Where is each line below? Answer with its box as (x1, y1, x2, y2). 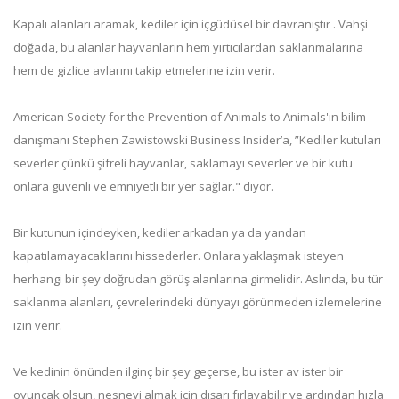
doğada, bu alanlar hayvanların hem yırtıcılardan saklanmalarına (13, 39, 363, 55)
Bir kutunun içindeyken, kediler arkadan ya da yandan (13, 224, 306, 240)
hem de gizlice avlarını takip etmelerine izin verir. (13, 62, 275, 78)
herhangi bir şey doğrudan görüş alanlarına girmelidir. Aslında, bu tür (13, 271, 383, 287)
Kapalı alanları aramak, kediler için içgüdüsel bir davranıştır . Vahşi (13, 16, 368, 32)
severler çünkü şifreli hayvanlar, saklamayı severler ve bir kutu (13, 155, 353, 171)
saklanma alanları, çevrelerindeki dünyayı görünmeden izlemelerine (13, 294, 382, 310)
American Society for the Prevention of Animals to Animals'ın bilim (13, 109, 366, 125)
